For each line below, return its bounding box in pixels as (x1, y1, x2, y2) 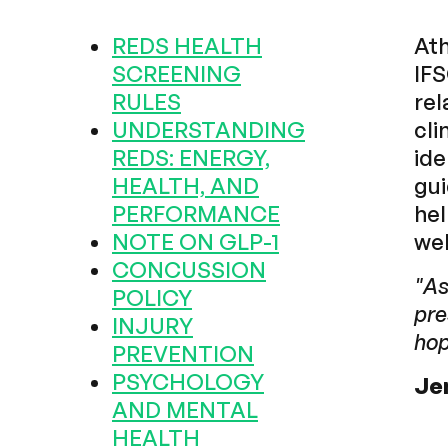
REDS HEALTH (112, 32, 262, 59)
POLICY (112, 284, 192, 311)
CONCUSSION (112, 256, 266, 283)
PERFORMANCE (112, 200, 280, 227)
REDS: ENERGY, (112, 144, 270, 171)
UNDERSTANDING (112, 116, 305, 143)
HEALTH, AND (112, 172, 259, 199)
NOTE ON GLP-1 (112, 228, 279, 255)
